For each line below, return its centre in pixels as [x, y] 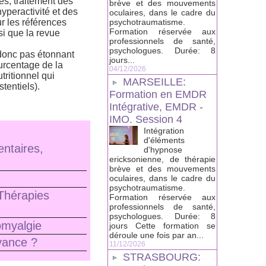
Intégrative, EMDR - [156, 107]
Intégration [164, 131]
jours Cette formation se [162, 226]
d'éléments [164, 140]
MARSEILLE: [154, 82]
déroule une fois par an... [156, 235]
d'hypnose [163, 150]
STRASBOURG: [162, 257]
